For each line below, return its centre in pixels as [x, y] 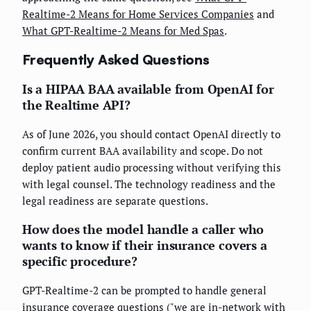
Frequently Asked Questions [116, 59]
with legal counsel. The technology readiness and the [149, 184]
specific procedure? [80, 261]
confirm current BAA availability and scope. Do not [143, 150]
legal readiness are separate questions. [115, 200]
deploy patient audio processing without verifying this [152, 167]
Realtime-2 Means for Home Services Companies [138, 14]
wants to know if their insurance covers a [145, 245]
